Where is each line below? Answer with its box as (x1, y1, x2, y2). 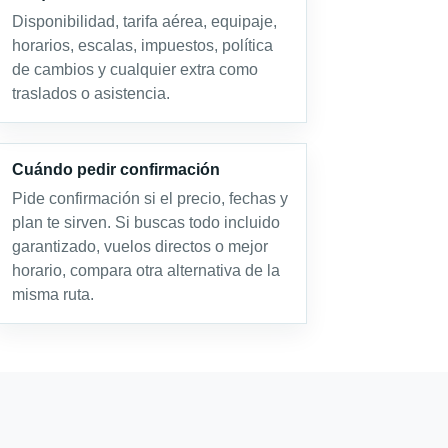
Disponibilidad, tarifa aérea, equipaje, (11, 13, 277, 30)
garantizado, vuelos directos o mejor (11, 238, 268, 255)
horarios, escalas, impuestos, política (11, 37, 273, 54)
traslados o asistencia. (11, 85, 170, 102)
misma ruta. (11, 286, 94, 303)
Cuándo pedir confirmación (11, 161, 220, 178)
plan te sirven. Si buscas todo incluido (11, 214, 280, 231)
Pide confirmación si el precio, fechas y (11, 190, 288, 207)
